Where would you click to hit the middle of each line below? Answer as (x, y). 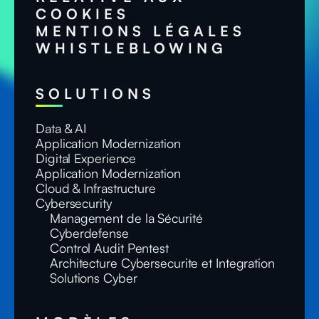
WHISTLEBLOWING (131, 48)
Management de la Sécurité (126, 218)
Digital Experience (86, 158)
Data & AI (61, 128)
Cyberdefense (89, 233)
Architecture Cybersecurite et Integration (162, 263)
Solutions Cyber (94, 278)
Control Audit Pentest (109, 248)
